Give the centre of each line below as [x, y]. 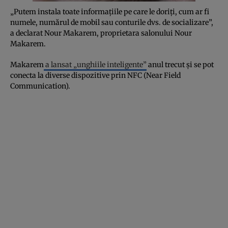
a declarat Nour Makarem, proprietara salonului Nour [101, 33]
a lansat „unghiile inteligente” [95, 64]
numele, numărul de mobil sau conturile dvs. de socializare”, [112, 22]
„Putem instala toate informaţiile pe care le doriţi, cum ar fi [110, 11]
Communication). [40, 86]
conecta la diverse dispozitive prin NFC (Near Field [95, 75]
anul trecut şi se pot [180, 64]
